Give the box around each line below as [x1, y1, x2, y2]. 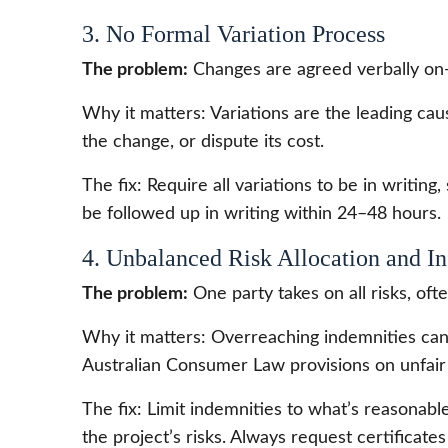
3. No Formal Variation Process [82, 20, 385, 47]
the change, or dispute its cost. [82, 132, 324, 151]
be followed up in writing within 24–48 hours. [82, 204, 441, 223]
